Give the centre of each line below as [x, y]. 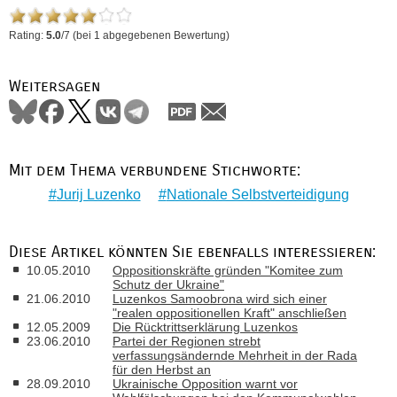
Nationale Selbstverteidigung [257, 194]
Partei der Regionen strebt [187, 341]
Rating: [27, 35]
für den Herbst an [162, 370]
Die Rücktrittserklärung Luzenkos [205, 327]
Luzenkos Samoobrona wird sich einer [220, 299]
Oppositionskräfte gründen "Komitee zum [228, 270]
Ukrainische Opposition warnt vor [205, 384]
